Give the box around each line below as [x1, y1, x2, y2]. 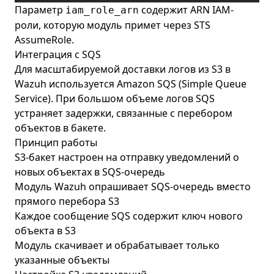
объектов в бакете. [15, 121, 106, 135]
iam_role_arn [65, 4, 139, 16]
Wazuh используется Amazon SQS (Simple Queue [15, 77, 246, 91]
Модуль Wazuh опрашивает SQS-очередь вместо [15, 180, 251, 193]
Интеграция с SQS [15, 48, 101, 61]
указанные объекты [15, 253, 109, 267]
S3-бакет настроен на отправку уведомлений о [15, 150, 239, 164]
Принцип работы [15, 136, 97, 149]
